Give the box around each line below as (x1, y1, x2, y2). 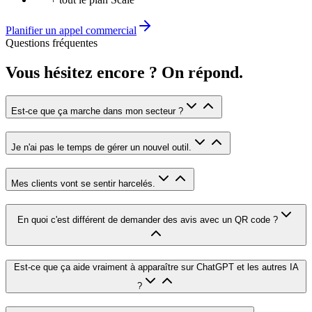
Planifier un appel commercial (6, 24, 136, 36)
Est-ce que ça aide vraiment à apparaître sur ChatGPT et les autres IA (13, 262, 299, 273)
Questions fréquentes (6, 36, 97, 49)
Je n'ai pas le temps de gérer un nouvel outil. (11, 142, 192, 153)
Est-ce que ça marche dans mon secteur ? (11, 106, 183, 117)
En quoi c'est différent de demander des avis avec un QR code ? (17, 214, 278, 225)
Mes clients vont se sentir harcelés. (11, 178, 155, 189)
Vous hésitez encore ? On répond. (6, 63, 243, 81)
